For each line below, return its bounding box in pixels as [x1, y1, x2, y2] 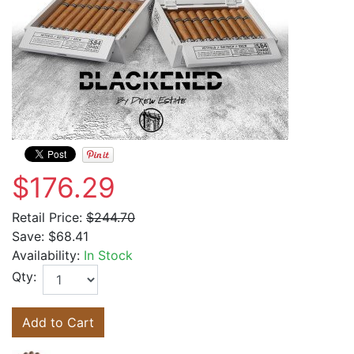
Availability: [12, 247, 84, 263]
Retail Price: [12, 209, 82, 225]
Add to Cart [22, 314, 94, 330]
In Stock [84, 247, 133, 263]
